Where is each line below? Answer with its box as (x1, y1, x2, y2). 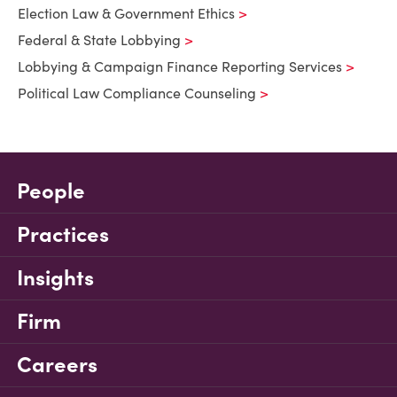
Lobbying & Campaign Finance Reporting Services (18, 58, 342, 75)
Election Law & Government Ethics (18, 4, 235, 22)
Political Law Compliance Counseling (18, 84, 256, 102)
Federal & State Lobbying (18, 31, 181, 49)
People (17, 177, 85, 205)
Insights (17, 264, 94, 292)
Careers (17, 351, 97, 378)
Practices (17, 221, 109, 248)
